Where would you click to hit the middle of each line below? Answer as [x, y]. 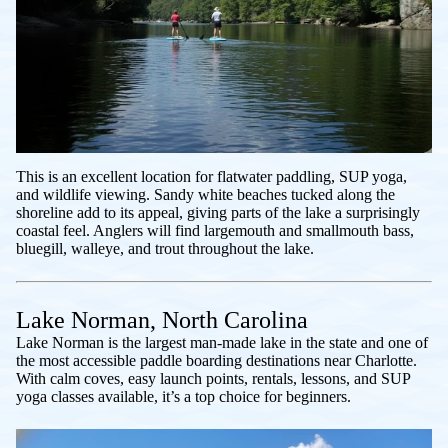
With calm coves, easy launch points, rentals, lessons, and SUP [213, 379]
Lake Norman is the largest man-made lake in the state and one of [222, 343]
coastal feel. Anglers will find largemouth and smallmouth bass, [215, 231]
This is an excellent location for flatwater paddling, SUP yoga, [211, 177]
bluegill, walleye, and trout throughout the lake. [165, 249]
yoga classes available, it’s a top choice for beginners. [183, 397]
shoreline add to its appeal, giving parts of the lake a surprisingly [218, 213]
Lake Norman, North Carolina [162, 320]
